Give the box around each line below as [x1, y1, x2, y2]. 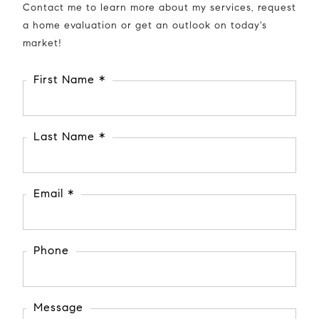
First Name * [33, 72, 105, 86]
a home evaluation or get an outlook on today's [23, 18, 267, 31]
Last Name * [33, 129, 105, 143]
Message [33, 300, 83, 314]
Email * [33, 186, 74, 200]
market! [23, 36, 62, 49]
